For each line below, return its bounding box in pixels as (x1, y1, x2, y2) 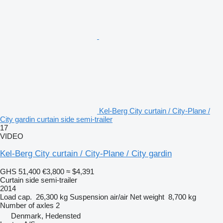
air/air (110, 192, 128, 201)
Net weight (130, 192, 164, 201)
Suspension (70, 192, 108, 201)
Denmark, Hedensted (11, 211, 81, 220)
